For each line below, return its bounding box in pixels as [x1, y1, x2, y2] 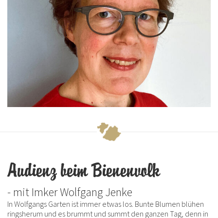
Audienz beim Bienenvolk [7, 160, 160, 181]
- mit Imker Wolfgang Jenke [7, 184, 132, 200]
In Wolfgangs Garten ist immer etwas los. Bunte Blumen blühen [7, 199, 204, 209]
